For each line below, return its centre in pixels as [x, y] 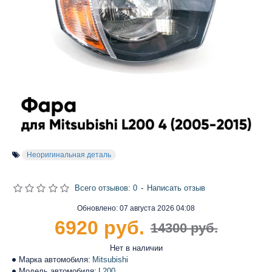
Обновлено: [98, 208]
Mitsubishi [110, 260]
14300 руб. [184, 228]
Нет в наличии [136, 248]
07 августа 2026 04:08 [157, 208]
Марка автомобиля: [55, 260]
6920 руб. [99, 228]
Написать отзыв [176, 188]
